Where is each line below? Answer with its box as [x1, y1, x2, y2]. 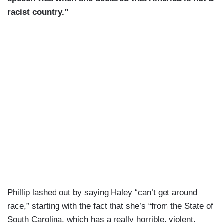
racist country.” [7, 7, 69, 17]
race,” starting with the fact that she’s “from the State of [7, 201, 213, 211]
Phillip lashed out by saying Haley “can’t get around [7, 188, 197, 198]
